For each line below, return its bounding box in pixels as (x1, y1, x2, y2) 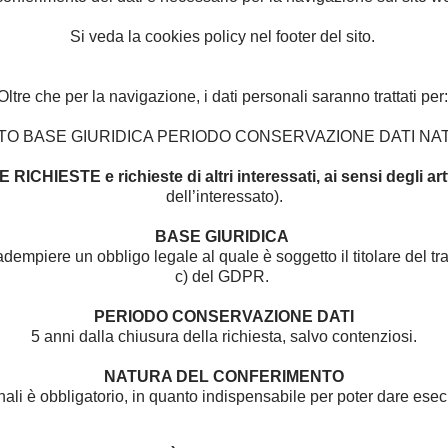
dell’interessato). (165, 188, 283, 205)
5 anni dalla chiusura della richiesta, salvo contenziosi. (31, 328, 417, 345)
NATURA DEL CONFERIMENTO (104, 368, 344, 385)
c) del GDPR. (175, 268, 273, 285)
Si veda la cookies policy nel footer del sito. (69, 28, 375, 45)
